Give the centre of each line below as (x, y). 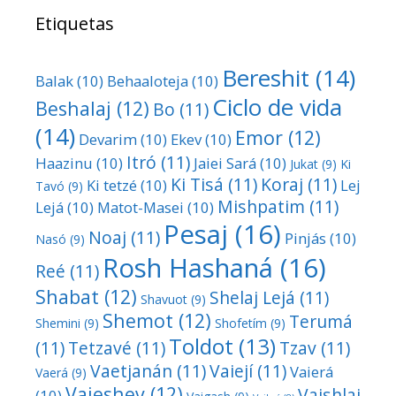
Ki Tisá (197, 185)
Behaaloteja (148, 81)
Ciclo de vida (277, 107)
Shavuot (164, 300)
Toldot (201, 346)
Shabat (67, 297)
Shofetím (241, 324)
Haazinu (64, 164)
